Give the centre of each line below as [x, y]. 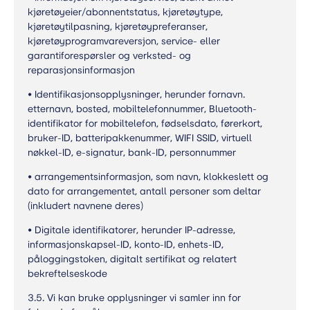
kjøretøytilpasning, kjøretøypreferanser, [118, 27]
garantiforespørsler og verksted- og [109, 56]
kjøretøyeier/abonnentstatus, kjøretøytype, [125, 12]
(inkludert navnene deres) [85, 206]
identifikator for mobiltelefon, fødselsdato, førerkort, [145, 124]
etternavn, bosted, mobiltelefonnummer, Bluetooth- [142, 109]
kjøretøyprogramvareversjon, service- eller [124, 41]
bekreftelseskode [67, 274]
